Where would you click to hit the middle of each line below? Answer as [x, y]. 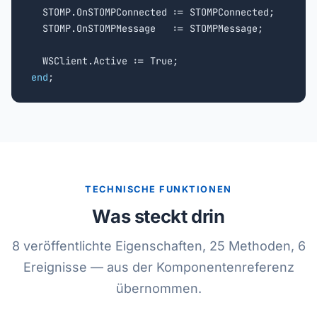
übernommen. [158, 288]
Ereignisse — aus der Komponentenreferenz [158, 267]
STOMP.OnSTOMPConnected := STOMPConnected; [153, 12]
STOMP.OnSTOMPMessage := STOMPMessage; [147, 28]
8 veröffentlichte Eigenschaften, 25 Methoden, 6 [158, 246]
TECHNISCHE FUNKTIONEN [158, 189]
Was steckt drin [158, 216]
